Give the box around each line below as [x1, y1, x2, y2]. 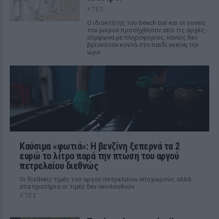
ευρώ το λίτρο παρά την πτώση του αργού [20, 150, 178, 162]
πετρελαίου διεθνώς [20, 159, 98, 172]
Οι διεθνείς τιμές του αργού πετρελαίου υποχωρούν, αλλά [20, 175, 191, 183]
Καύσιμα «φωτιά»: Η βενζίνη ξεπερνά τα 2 [20, 140, 180, 152]
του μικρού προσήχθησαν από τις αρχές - [87, 26, 208, 34]
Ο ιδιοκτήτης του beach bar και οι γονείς [87, 19, 206, 26]
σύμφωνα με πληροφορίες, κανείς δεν [87, 33, 197, 41]
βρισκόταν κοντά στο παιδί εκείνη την [87, 41, 198, 48]
